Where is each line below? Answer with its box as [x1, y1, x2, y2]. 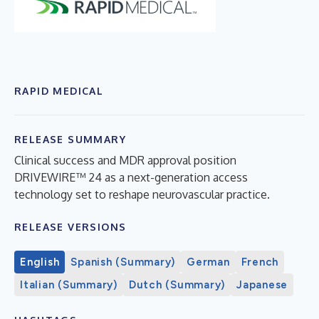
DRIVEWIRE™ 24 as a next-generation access [14, 169, 248, 184]
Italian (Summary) [20, 278, 117, 291]
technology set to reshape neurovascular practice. [14, 187, 270, 202]
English [20, 255, 60, 268]
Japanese [236, 278, 288, 291]
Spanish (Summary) [70, 255, 175, 268]
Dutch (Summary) [128, 278, 225, 291]
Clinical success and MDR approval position [14, 152, 236, 167]
